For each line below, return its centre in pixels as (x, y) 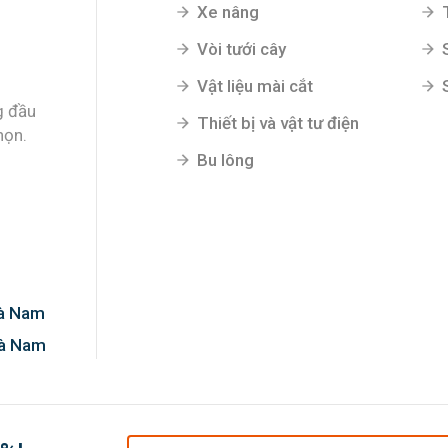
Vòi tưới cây (241, 48)
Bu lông (225, 159)
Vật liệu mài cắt (255, 85)
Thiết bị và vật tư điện (278, 122)
